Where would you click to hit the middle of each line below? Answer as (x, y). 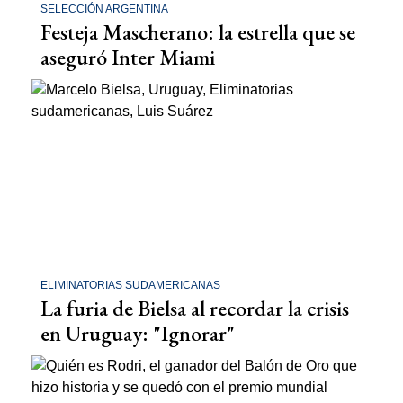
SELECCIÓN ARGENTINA (104, 9)
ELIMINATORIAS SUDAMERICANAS (130, 286)
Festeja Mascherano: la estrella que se (198, 31)
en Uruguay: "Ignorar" (138, 334)
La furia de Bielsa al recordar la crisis (195, 309)
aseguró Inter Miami (128, 57)
